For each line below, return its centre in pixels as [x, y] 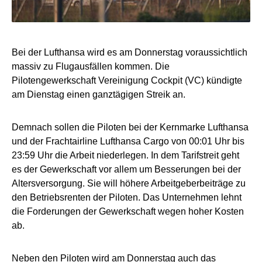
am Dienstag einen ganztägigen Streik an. [99, 95]
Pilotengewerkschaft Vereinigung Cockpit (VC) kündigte [127, 81]
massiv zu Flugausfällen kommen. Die [91, 67]
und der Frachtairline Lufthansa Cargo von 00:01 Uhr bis [128, 142]
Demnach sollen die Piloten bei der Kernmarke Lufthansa [130, 127]
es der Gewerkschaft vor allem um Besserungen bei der [126, 170]
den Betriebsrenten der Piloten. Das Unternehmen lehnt [127, 198]
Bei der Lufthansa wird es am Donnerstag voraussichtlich [130, 53]
